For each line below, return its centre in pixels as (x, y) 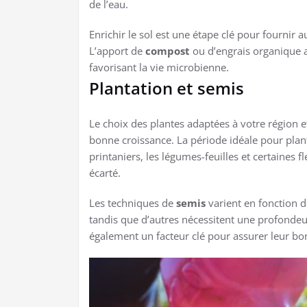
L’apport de (117, 51)
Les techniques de (133, 203)
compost (168, 51)
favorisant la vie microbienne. (159, 67)
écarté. (105, 173)
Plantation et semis (167, 88)
